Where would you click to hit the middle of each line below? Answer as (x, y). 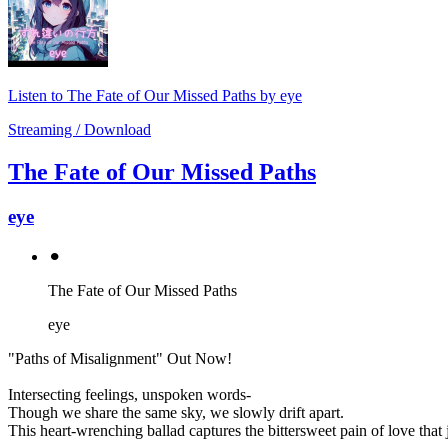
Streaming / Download (79, 130)
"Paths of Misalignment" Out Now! (120, 358)
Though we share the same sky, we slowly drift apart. (176, 412)
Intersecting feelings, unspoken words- (129, 394)
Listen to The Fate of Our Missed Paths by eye (155, 96)
